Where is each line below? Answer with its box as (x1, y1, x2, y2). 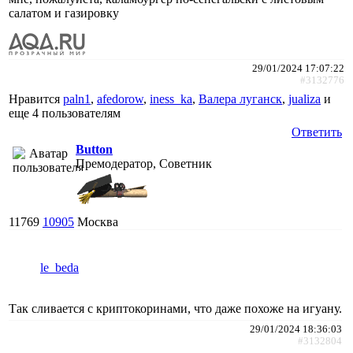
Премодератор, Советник (76, 156, 212, 170)
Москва (77, 214, 118, 229)
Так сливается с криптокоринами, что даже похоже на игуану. (9, 301, 342, 315)
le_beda (40, 260, 79, 274)
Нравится (9, 91, 63, 106)
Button (76, 142, 113, 156)
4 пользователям (32, 106, 121, 120)
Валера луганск (199, 91, 282, 106)
